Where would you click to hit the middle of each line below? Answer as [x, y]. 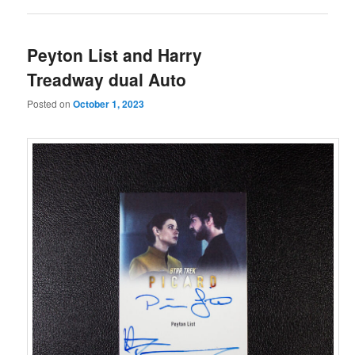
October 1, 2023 [109, 103]
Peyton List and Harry [115, 54]
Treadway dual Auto [107, 79]
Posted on [50, 103]
